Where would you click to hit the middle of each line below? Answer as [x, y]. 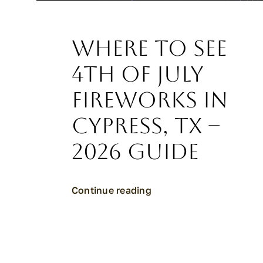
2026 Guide [135, 152]
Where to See [149, 49]
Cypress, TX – [146, 126]
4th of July [138, 75]
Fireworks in [150, 100]
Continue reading [112, 190]
